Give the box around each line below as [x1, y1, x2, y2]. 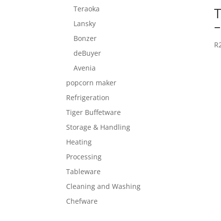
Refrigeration [66, 92, 110, 102]
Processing [66, 151, 102, 161]
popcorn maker [66, 77, 117, 87]
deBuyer [74, 48, 102, 58]
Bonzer [74, 33, 97, 43]
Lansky [74, 18, 96, 28]
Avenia [74, 63, 96, 73]
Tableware [66, 166, 101, 176]
